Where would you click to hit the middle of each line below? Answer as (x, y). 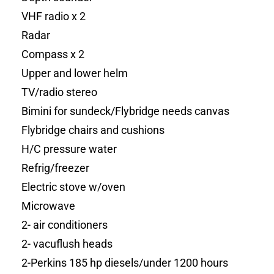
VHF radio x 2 (54, 17)
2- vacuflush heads (67, 244)
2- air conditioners (65, 225)
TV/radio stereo (60, 92)
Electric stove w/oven (74, 187)
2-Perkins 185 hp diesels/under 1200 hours (125, 263)
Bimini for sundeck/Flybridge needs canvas (126, 111)
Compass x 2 (53, 54)
